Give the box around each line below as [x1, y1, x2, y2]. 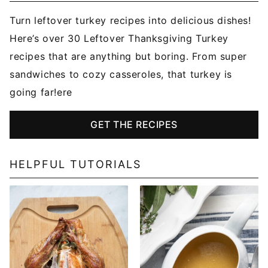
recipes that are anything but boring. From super [10, 50, 247, 63]
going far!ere [10, 86, 72, 99]
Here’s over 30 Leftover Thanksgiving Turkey [10, 32, 229, 45]
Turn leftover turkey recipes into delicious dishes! [10, 14, 251, 27]
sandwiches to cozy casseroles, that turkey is [10, 68, 233, 81]
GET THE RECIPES [90, 118, 178, 131]
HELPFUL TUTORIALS [10, 158, 142, 171]
